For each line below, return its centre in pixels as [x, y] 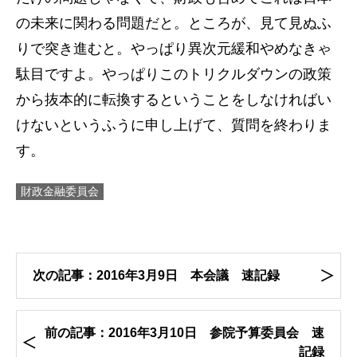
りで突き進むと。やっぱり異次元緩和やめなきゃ [174, 49]
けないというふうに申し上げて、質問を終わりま [174, 125]
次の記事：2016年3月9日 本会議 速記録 [156, 275]
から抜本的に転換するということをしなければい [174, 100]
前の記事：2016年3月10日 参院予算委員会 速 [184, 333]
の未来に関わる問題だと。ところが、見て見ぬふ [174, 23]
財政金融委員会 [60, 191]
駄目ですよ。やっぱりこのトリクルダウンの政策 [174, 74]
